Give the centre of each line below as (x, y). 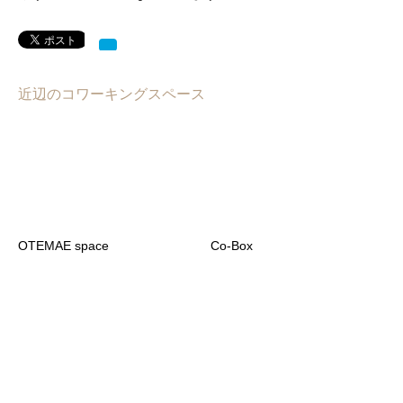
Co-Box (232, 246)
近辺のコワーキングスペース (112, 94)
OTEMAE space (63, 246)
